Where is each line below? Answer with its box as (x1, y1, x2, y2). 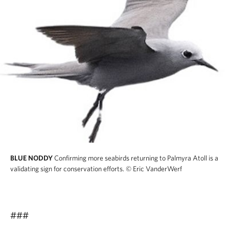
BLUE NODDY (10, 154, 53, 162)
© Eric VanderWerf (126, 165, 182, 173)
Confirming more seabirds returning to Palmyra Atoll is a (54, 154, 218, 162)
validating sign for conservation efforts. (10, 165, 124, 173)
